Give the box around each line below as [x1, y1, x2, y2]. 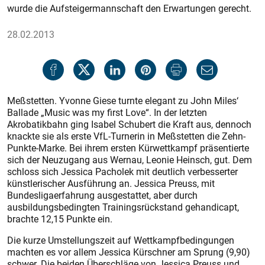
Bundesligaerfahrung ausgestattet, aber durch [7, 189, 198, 202]
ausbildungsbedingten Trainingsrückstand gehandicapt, [7, 201, 239, 214]
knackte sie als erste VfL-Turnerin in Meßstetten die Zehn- [7, 130, 245, 143]
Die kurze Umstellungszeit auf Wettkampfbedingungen [7, 234, 234, 247]
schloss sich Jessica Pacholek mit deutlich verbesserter [7, 165, 238, 178]
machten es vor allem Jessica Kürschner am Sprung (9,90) [7, 245, 250, 258]
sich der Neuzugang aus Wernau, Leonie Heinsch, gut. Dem [7, 153, 252, 166]
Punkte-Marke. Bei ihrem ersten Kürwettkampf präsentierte [7, 141, 249, 154]
